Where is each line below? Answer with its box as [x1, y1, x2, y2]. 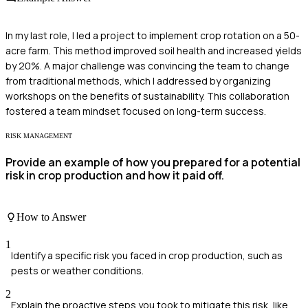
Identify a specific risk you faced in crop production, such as [11, 248, 283, 262]
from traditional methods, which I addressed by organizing [5, 74, 271, 88]
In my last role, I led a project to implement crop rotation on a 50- [5, 29, 300, 43]
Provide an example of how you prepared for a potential [5, 154, 300, 170]
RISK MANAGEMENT [5, 132, 72, 140]
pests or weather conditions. [11, 263, 144, 277]
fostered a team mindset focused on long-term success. [5, 104, 266, 118]
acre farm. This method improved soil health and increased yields [5, 44, 302, 58]
